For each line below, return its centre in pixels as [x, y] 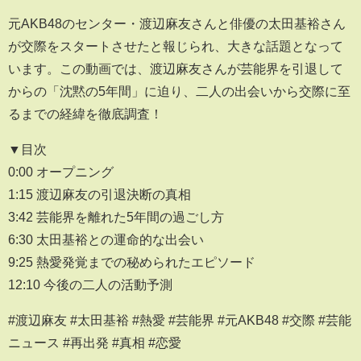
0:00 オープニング [61, 171]
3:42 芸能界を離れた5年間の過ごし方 [116, 216]
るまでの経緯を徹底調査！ [85, 113]
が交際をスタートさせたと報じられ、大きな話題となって [176, 46]
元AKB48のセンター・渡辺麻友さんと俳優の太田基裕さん [177, 23]
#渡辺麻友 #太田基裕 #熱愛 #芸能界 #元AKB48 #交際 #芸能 [180, 320]
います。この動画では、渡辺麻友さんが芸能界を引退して [176, 68]
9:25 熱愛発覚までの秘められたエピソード [132, 261]
